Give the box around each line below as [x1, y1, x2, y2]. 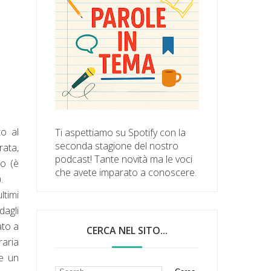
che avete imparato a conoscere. [55, 165, 197, 179]
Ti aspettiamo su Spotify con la [55, 125, 186, 139]
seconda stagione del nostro [55, 139, 179, 152]
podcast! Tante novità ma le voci [55, 152, 193, 166]
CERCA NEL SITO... [87, 223, 168, 237]
